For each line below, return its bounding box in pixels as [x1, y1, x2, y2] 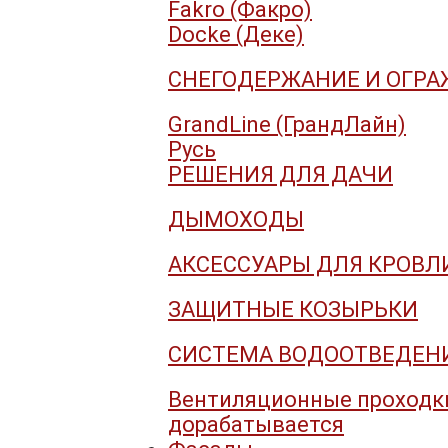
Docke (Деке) [168, 22, 304, 48]
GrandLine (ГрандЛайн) [168, 112, 406, 138]
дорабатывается [168, 412, 344, 438]
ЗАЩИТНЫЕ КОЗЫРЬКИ [168, 297, 418, 323]
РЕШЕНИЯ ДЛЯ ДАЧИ [168, 162, 393, 188]
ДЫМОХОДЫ [168, 207, 304, 233]
